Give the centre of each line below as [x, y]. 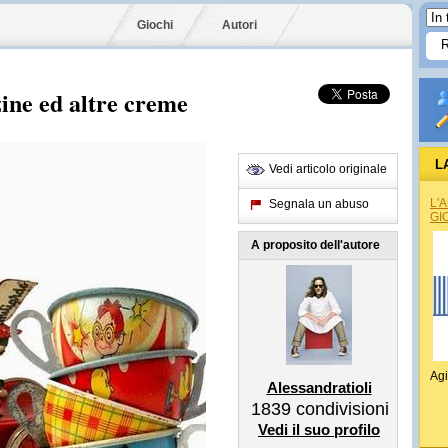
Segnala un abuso [319, 204]
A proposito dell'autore [315, 245]
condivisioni [340, 409]
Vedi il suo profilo [319, 429]
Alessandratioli [319, 387]
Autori [239, 25]
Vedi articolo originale [328, 169]
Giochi [155, 25]
